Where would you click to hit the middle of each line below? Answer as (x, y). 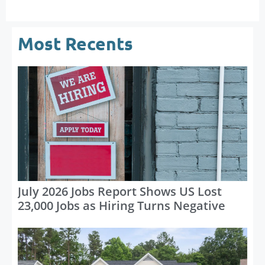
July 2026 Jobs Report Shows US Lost (120, 191)
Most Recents (75, 43)
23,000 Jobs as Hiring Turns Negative (122, 205)
